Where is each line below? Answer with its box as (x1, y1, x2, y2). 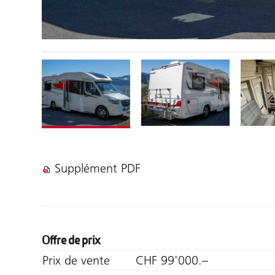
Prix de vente (42, 252, 110, 268)
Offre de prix (42, 233, 101, 247)
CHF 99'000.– (136, 252, 208, 268)
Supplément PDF (55, 160, 141, 176)
